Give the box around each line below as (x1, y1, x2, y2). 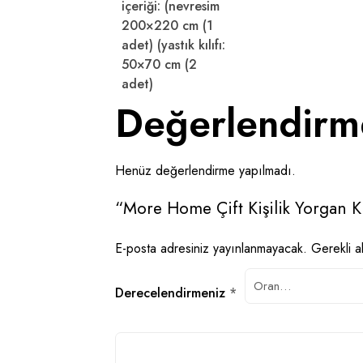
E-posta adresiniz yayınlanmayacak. (115, 239, 307, 258)
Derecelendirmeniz (115, 283, 229, 302)
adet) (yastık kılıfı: (122, 36, 225, 54)
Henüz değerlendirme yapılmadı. (115, 161, 296, 180)
